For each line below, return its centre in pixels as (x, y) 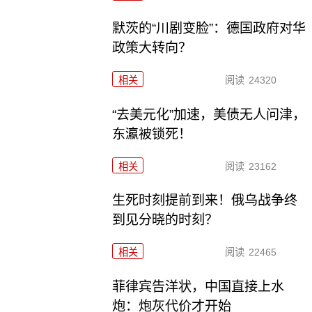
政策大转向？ (152, 47)
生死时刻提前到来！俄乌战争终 (205, 201)
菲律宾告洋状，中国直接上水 (198, 287)
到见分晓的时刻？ (165, 220)
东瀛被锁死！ (152, 134)
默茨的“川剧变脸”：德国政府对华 (209, 28)
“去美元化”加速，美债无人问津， (209, 114)
